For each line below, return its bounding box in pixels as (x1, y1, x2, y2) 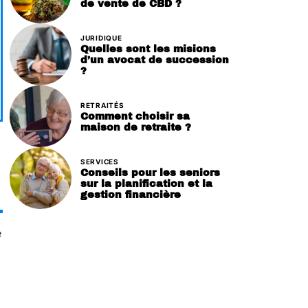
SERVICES (80, 157, 119, 166)
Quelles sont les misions (80, 43, 216, 54)
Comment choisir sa (80, 110, 190, 122)
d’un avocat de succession (80, 54, 229, 65)
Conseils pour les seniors (80, 166, 220, 178)
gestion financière (80, 188, 181, 200)
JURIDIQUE (80, 33, 122, 42)
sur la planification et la (80, 177, 212, 189)
